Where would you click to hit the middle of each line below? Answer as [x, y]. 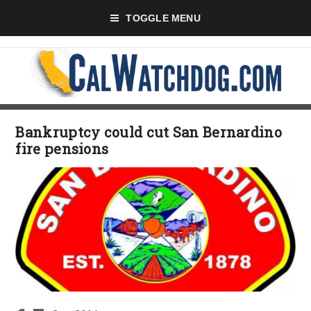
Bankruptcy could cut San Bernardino [149, 132]
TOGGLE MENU [163, 18]
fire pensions [62, 149]
